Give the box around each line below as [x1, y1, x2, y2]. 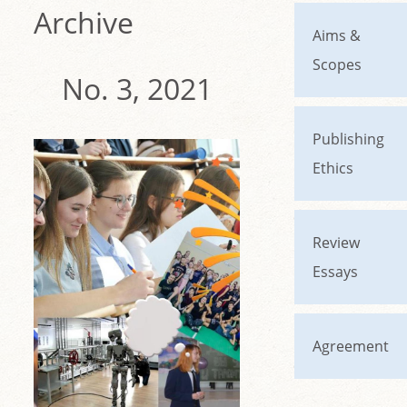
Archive [34, 3, 134, 42]
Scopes [313, 55, 362, 74]
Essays [313, 262, 358, 282]
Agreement [313, 336, 389, 356]
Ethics [313, 158, 353, 178]
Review [313, 233, 360, 253]
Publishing [313, 129, 384, 149]
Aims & [313, 25, 361, 45]
